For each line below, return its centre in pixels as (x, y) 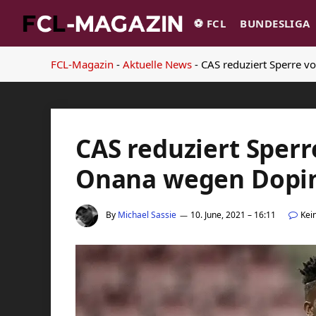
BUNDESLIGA (275, 23)
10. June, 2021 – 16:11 (233, 215)
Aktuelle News (157, 64)
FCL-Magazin (82, 64)
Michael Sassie (147, 215)
